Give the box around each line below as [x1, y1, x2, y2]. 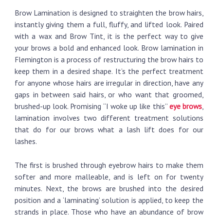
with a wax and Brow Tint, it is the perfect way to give [15, 31, 203, 41]
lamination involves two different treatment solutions [15, 113, 203, 123]
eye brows [169, 101, 202, 111]
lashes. [15, 136, 37, 146]
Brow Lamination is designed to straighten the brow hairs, [15, 8, 203, 18]
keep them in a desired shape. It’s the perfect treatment [15, 66, 203, 76]
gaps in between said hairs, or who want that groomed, [15, 90, 203, 100]
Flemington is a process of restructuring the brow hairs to [15, 54, 203, 65]
